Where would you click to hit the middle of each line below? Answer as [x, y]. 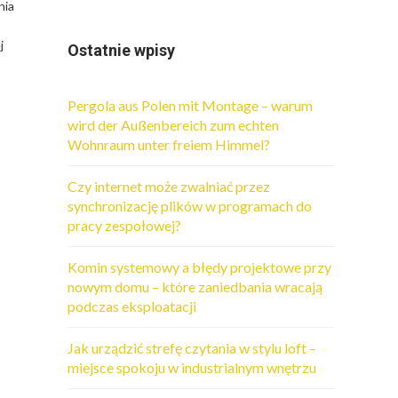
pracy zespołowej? [124, 225]
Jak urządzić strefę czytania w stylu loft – [192, 348]
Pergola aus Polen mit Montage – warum [190, 105]
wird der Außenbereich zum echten [173, 125]
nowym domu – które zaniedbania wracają [195, 287]
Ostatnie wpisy [121, 50]
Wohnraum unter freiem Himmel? [169, 144]
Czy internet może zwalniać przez [169, 186]
